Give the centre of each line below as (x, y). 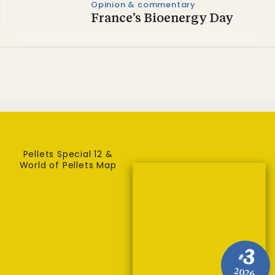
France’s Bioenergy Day (162, 19)
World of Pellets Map (68, 165)
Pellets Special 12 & (68, 154)
